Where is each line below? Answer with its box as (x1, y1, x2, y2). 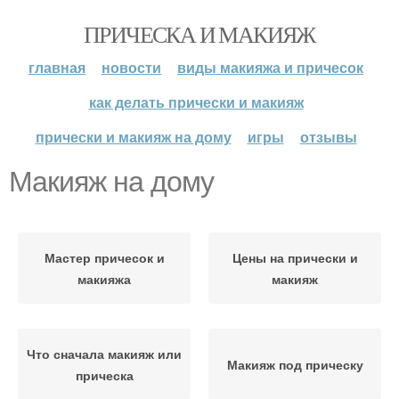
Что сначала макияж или (27, 345, 182, 362)
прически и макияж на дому (35, 126, 232, 147)
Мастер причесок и (44, 248, 165, 266)
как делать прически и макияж (88, 92, 304, 112)
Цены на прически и (232, 248, 358, 266)
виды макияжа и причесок (177, 57, 363, 77)
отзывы (299, 126, 357, 147)
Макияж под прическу (226, 355, 363, 373)
